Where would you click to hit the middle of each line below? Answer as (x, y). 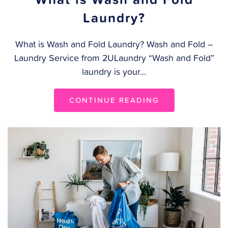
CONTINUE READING (114, 100)
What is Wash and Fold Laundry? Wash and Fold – (114, 44)
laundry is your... (114, 71)
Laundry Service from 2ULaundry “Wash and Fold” (114, 58)
